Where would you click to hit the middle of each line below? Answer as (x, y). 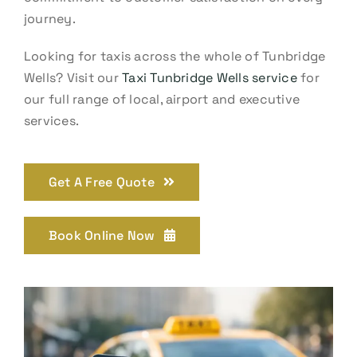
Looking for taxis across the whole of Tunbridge (175, 56)
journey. (49, 18)
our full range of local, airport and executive (162, 99)
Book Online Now (102, 235)
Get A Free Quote (101, 182)
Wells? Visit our (73, 77)
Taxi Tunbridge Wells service (210, 77)
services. (51, 120)
